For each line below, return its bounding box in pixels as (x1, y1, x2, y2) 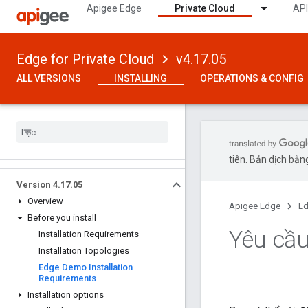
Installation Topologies (38, 245, 129, 256)
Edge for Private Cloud (16, 51, 154, 67)
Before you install (27, 212, 96, 223)
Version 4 (16, 179, 58, 190)
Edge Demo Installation (38, 262, 133, 272)
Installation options (27, 289, 104, 300)
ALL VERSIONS (16, 73, 81, 84)
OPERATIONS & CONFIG (200, 73, 304, 84)
